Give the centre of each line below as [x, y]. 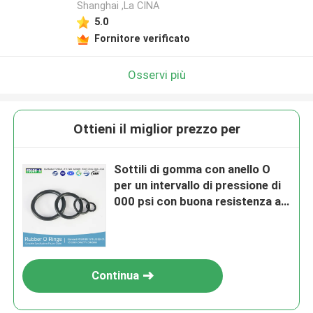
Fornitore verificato [142, 38]
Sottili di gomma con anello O [192, 169]
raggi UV [137, 218]
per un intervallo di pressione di [198, 185]
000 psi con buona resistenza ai [199, 202]
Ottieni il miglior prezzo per [156, 129]
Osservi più [156, 74]
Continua [116, 276]
